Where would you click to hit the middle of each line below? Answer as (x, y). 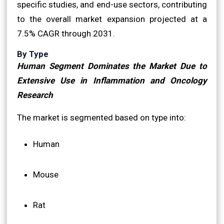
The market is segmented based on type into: (101, 117)
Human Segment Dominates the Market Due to (112, 66)
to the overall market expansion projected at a (112, 19)
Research (35, 95)
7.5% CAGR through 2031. (66, 33)
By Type (33, 54)
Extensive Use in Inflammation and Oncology (112, 80)
